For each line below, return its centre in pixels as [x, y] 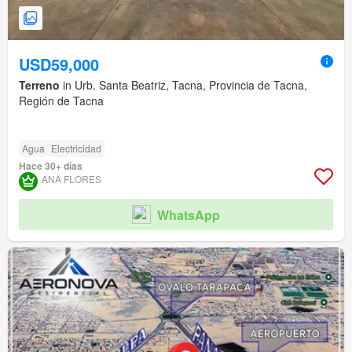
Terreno [39, 85]
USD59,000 [59, 64]
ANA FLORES [71, 179]
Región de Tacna [61, 101]
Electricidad [76, 148]
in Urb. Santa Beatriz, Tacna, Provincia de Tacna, [183, 85]
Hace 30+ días [51, 166]
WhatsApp [189, 214]
